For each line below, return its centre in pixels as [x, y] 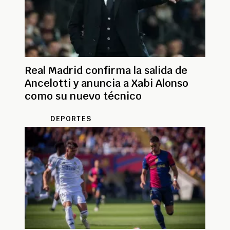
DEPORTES [71, 118]
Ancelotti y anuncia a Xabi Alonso [107, 83]
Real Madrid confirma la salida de [106, 70]
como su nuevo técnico [83, 96]
